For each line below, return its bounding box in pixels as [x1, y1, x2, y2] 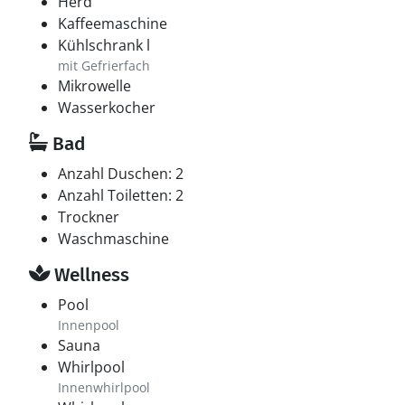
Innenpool [58, 316, 119, 334]
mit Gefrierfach [58, 57, 150, 74]
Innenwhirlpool [58, 379, 150, 396]
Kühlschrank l [58, 35, 150, 55]
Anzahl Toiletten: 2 [58, 185, 184, 205]
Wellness [50, 263, 129, 287]
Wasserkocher [58, 98, 155, 118]
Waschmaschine [58, 229, 169, 249]
